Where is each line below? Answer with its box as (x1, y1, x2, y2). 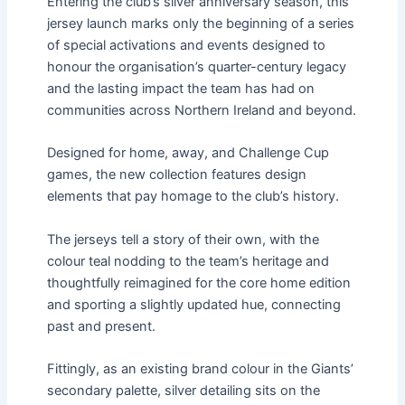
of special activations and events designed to (46, 36, 325, 53)
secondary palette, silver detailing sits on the (46, 381, 320, 399)
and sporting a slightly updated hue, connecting (46, 296, 341, 313)
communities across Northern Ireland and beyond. (46, 101, 356, 118)
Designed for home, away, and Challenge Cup (46, 145, 329, 162)
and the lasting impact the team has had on (46, 80, 315, 97)
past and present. (46, 317, 155, 334)
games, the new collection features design (46, 166, 306, 184)
